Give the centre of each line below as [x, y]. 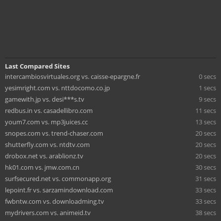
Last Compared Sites [37, 66]
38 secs [206, 212]
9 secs [207, 99]
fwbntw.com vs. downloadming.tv [55, 201]
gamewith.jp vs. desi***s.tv [45, 99]
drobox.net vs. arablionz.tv [44, 156]
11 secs [206, 110]
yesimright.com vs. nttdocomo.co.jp [57, 88]
